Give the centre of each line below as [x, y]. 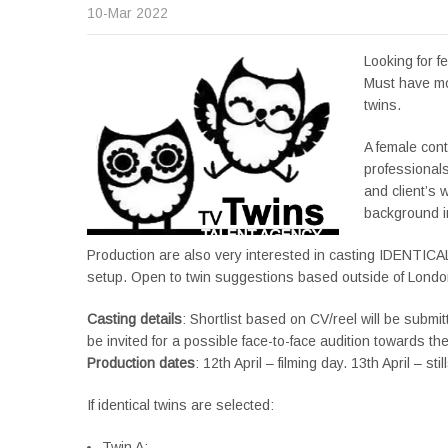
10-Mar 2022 [127, 13]
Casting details [134, 319]
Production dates [141, 363]
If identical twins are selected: [180, 405]
